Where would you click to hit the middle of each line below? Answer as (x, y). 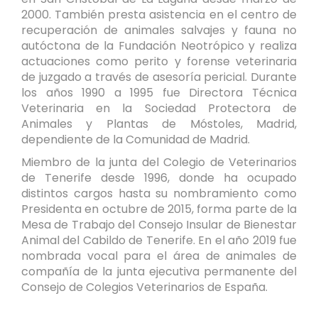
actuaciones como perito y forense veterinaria (159, 62)
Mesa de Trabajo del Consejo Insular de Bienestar (159, 225)
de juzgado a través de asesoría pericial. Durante (159, 77)
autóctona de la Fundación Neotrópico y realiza (159, 46)
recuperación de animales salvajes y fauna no (159, 31)
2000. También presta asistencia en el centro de (159, 15)
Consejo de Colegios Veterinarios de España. (144, 287)
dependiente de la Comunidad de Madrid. (136, 140)
